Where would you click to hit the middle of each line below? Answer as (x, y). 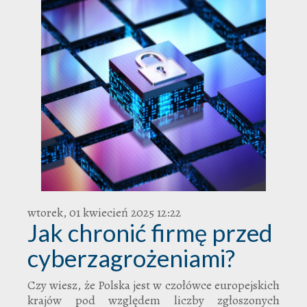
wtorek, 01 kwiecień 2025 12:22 (104, 212)
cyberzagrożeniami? (131, 257)
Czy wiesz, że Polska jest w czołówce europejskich (153, 285)
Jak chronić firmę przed (150, 232)
